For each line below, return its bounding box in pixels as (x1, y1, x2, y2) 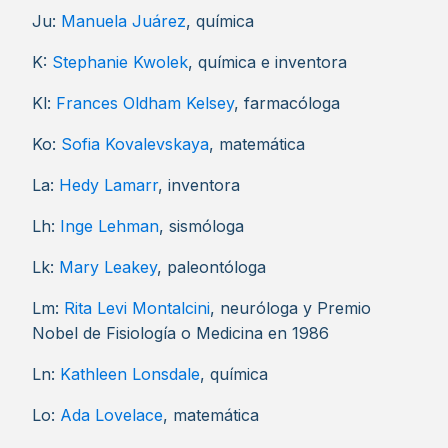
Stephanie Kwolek (52, 52, 188, 72)
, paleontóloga (157, 257, 266, 277)
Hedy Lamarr (59, 175, 158, 195)
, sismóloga (159, 216, 244, 236)
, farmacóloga (234, 93, 340, 113)
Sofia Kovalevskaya (61, 134, 209, 154)
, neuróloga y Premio (210, 298, 371, 318)
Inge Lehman (60, 216, 159, 236)
